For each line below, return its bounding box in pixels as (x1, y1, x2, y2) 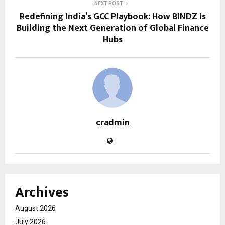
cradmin (95, 115, 130, 130)
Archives (15, 180, 69, 204)
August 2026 (15, 204, 56, 212)
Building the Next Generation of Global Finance (16, 20, 209, 36)
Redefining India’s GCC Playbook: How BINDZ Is (19, 9, 206, 24)
